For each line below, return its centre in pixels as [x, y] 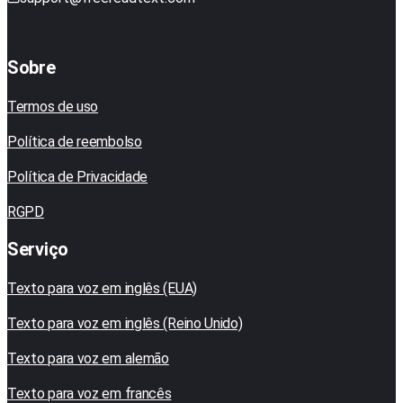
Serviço [38, 250]
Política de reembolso [75, 142]
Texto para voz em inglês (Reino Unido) [125, 324]
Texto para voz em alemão [88, 359]
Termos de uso [53, 107]
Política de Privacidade [78, 177]
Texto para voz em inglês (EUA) [102, 289]
